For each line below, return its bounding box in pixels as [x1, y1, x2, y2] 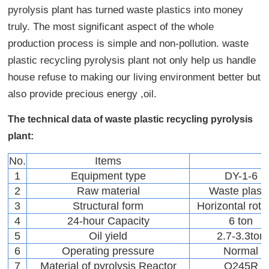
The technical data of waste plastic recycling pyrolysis [8, 113, 253, 124]
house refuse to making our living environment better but [8, 71, 261, 83]
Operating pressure [62, 244, 155, 257]
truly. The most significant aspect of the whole [8, 20, 214, 32]
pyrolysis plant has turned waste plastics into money [8, 4, 244, 16]
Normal [223, 244, 259, 257]
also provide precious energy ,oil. [8, 88, 157, 100]
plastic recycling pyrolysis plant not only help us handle [8, 54, 256, 66]
